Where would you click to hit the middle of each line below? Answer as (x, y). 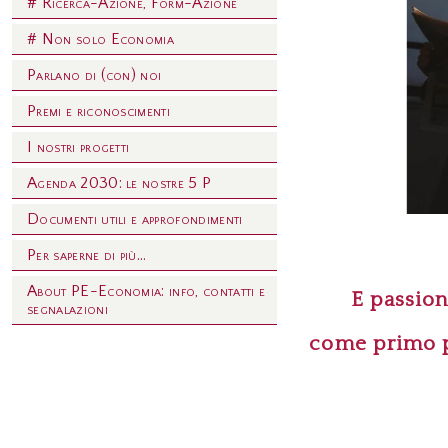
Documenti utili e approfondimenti (135, 219)
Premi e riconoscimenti (99, 111)
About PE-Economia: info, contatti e (146, 291)
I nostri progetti (78, 147)
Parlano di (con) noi (94, 75)
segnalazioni (67, 309)
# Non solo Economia (101, 39)
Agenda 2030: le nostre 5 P (119, 183)
